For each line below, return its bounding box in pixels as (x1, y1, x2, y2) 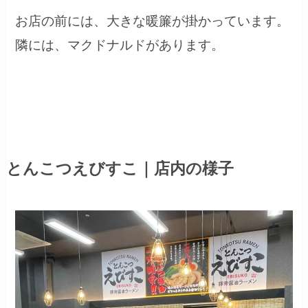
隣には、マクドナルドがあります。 (15, 38, 225, 53)
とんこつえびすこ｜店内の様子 (5, 160, 234, 178)
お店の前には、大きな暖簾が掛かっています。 (15, 14, 290, 29)
